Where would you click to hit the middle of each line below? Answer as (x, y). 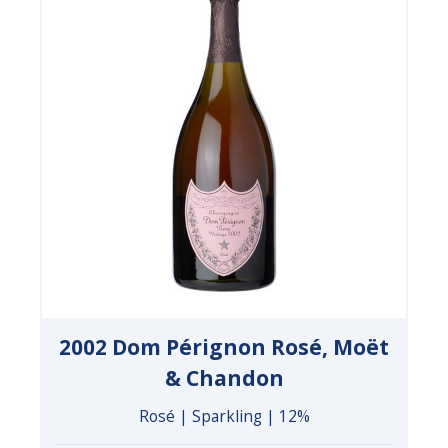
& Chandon (224, 377)
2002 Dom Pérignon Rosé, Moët (224, 346)
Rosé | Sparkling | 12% (224, 416)
